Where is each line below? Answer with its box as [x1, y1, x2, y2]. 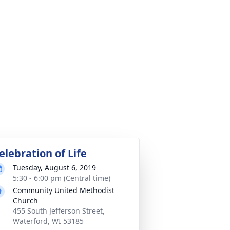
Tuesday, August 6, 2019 [13, 163, 96, 172]
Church [13, 196, 38, 205]
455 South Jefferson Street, [13, 206, 105, 216]
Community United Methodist [13, 185, 114, 195]
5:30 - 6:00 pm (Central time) [13, 173, 110, 183]
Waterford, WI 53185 [13, 216, 84, 226]
